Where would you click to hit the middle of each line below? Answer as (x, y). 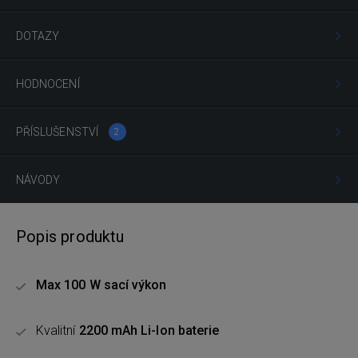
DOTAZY (38, 36)
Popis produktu (70, 237)
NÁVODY (38, 180)
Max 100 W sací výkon (101, 285)
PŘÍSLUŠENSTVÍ (58, 132)
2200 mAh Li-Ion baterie (147, 330)
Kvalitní (56, 330)
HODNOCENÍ (48, 84)
